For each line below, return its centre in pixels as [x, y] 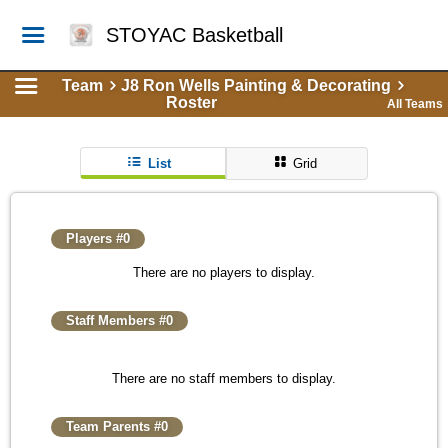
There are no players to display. [224, 272]
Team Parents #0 [117, 426]
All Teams [415, 104]
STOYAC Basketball [195, 35]
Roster [191, 102]
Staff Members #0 [119, 320]
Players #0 [98, 238]
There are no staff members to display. [224, 378]
